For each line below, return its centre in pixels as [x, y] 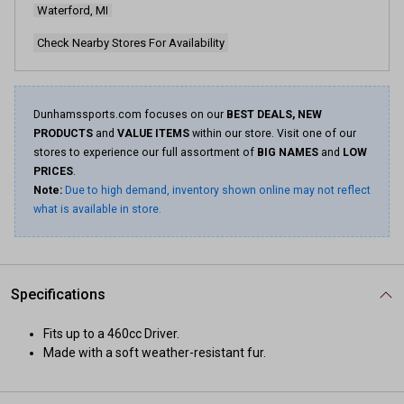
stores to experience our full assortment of [145, 152]
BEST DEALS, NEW [274, 115]
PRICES [53, 171]
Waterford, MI [73, 10]
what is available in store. [97, 209]
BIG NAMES [288, 152]
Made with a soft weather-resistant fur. [155, 353]
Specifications [58, 294]
